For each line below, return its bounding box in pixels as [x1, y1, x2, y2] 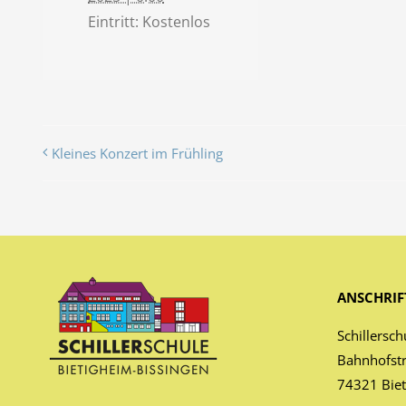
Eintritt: [88, 12, 139, 32]
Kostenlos [142, 12, 210, 32]
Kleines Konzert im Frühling [52, 144, 223, 162]
